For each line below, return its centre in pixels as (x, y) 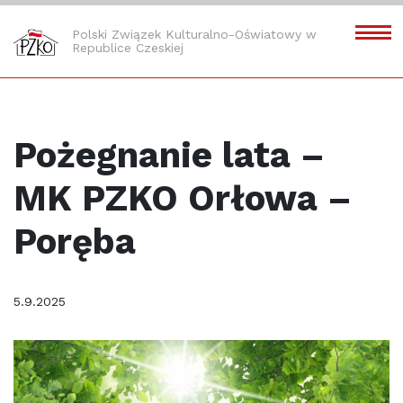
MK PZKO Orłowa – (183, 198)
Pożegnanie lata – (169, 155)
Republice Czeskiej (128, 47)
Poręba (75, 241)
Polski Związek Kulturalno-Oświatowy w (194, 34)
